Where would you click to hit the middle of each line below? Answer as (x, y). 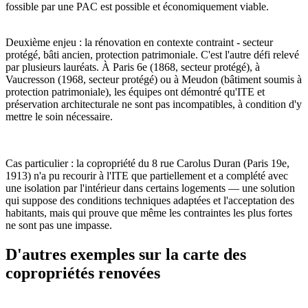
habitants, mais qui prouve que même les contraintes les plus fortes (149, 213)
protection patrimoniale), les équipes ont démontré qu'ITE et (135, 92)
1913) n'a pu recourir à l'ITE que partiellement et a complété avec (147, 176)
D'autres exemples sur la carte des (126, 254)
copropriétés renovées (83, 273)
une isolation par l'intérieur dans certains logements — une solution (150, 188)
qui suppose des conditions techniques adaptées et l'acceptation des (150, 201)
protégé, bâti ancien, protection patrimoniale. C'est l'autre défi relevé (152, 55)
